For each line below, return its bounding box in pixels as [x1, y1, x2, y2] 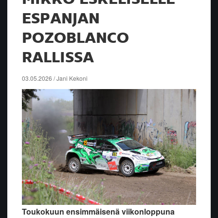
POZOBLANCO [22, 30, 129, 46]
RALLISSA [22, 50, 94, 66]
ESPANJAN [22, 11, 100, 27]
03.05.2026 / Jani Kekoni [22, 73, 88, 82]
